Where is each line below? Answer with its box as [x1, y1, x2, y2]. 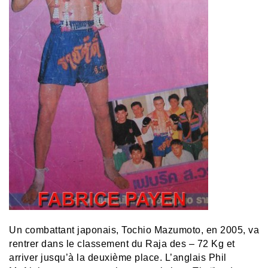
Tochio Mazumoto [121, 225, 201, 236]
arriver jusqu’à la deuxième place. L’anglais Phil [9, 252, 227, 263]
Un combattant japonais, [9, 225, 121, 236]
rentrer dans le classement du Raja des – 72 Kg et [9, 239, 235, 249]
